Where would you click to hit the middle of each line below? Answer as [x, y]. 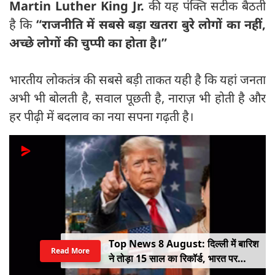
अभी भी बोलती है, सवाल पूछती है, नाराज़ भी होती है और [137, 98]
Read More [70, 250]
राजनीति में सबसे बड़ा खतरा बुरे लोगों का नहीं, [154, 25]
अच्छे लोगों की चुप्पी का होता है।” [88, 43]
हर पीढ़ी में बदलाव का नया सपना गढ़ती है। [102, 117]
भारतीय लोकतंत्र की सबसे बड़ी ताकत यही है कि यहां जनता [137, 80]
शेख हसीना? [130, 258]
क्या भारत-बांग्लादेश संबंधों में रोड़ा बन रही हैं [183, 243]
